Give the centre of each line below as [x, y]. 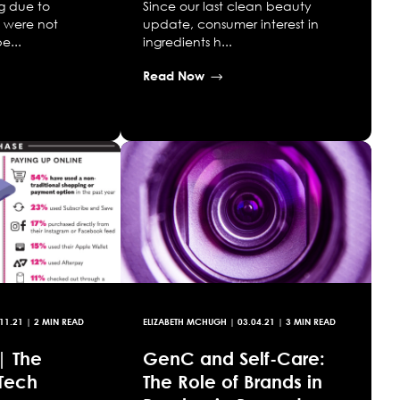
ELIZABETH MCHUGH [184, 321]
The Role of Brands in [232, 381]
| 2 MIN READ [54, 321]
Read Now [173, 76]
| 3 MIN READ [305, 321]
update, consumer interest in [230, 24]
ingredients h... [187, 42]
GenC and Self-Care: [233, 358]
